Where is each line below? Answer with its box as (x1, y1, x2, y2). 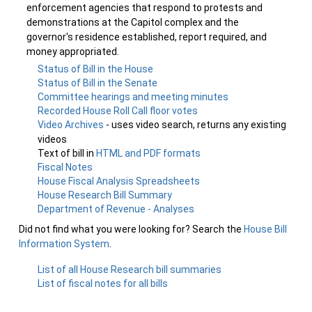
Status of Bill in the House (38, 63, 154, 75)
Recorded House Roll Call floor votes (38, 105, 198, 116)
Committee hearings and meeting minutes (38, 91, 229, 102)
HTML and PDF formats (96, 148, 201, 159)
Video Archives (38, 119, 107, 130)
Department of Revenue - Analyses (38, 203, 195, 214)
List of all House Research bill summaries (38, 264, 222, 275)
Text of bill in (38, 148, 97, 159)
